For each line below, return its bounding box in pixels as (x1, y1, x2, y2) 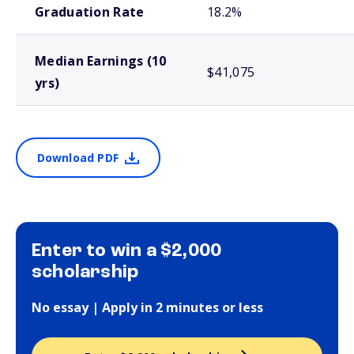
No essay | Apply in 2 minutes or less (32, 299, 263, 316)
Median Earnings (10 (35, 52, 167, 70)
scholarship (32, 263, 139, 282)
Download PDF (36, 150, 119, 165)
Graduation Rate (35, 3, 145, 21)
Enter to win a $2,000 (32, 242, 222, 261)
